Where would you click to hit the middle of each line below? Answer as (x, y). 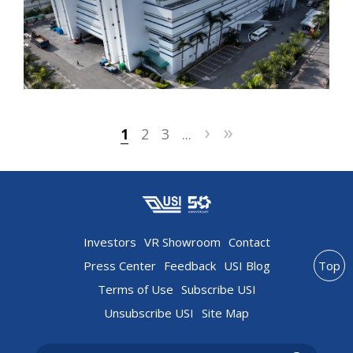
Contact (249, 242)
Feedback (190, 265)
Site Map (225, 312)
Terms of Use (135, 289)
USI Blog (247, 265)
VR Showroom (182, 242)
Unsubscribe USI (149, 312)
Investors (110, 242)
